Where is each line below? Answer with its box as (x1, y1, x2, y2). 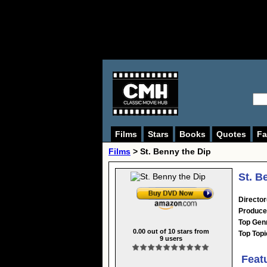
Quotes (216, 129, 246, 139)
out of (145, 227, 168, 235)
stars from (175, 227, 209, 235)
